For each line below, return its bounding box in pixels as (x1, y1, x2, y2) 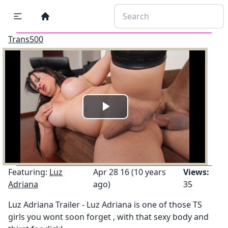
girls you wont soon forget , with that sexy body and (8, 211, 209, 222)
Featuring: (8, 166, 49, 178)
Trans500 (8, 34, 43, 45)
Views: (183, 166, 210, 178)
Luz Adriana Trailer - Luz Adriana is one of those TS (8, 198, 202, 210)
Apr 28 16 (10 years (93, 166, 166, 178)
